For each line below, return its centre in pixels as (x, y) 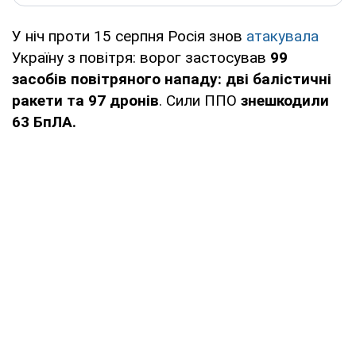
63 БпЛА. (44, 122)
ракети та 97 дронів (85, 100)
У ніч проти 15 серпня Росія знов (129, 36)
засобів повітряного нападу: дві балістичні (172, 79)
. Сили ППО (200, 100)
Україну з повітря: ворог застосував (141, 57)
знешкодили (285, 100)
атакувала (282, 36)
